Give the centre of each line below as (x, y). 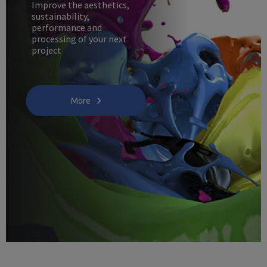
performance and (66, 27)
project (46, 50)
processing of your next (79, 38)
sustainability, (60, 16)
